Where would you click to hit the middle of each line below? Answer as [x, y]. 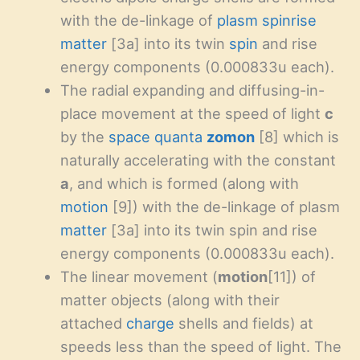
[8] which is [297, 137]
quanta [178, 137]
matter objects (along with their [170, 300]
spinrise [289, 20]
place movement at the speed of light [192, 114]
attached [93, 323]
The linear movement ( [139, 277]
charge [150, 323]
